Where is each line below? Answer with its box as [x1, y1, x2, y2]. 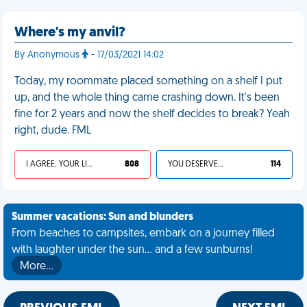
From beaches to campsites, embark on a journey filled [12, 228, 275, 239]
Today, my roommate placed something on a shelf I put [14, 76, 282, 87]
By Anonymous [14, 50, 82, 60]
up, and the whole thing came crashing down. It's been [14, 93, 280, 103]
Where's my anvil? [14, 26, 125, 40]
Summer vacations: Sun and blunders [12, 212, 193, 223]
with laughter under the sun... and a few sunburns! [12, 245, 253, 256]
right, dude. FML [14, 125, 91, 136]
